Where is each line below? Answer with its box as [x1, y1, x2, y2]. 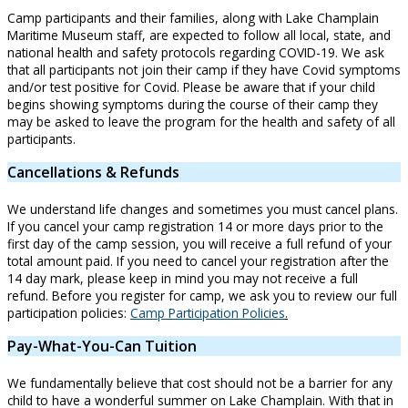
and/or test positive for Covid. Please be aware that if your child [7, 78, 375, 96]
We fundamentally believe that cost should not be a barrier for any [7, 374, 393, 392]
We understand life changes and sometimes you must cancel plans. [7, 200, 398, 218]
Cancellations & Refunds [7, 162, 179, 182]
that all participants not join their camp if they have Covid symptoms [7, 61, 401, 78]
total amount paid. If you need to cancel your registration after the [7, 252, 389, 270]
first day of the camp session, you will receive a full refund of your [7, 235, 392, 252]
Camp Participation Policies [130, 304, 285, 321]
